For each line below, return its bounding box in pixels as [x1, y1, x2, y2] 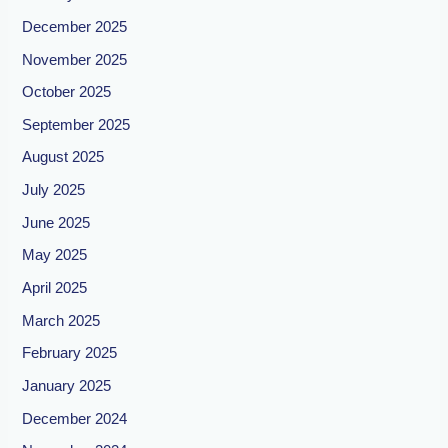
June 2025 [22, 214, 91, 231]
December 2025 [22, 18, 128, 35]
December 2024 [22, 410, 128, 427]
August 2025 [22, 149, 105, 166]
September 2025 [22, 116, 131, 133]
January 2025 [22, 377, 112, 394]
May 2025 [22, 247, 88, 264]
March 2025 [22, 312, 101, 329]
